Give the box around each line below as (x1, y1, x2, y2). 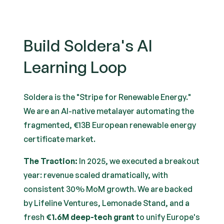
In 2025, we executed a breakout (77, 156, 200, 166)
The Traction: (23, 156, 78, 166)
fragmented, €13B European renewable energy (23, 120, 196, 130)
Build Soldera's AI (23, 35, 153, 55)
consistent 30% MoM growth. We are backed (23, 184, 193, 194)
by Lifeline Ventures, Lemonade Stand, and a (23, 198, 190, 208)
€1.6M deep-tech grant (46, 212, 135, 222)
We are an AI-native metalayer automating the (23, 106, 194, 116)
